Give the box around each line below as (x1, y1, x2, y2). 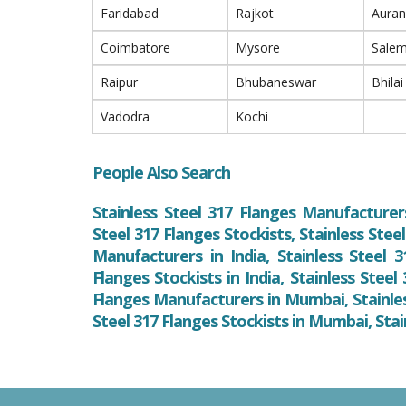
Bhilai (372, 73, 403, 91)
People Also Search (92, 161, 230, 183)
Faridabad (101, 5, 159, 22)
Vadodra (101, 108, 150, 125)
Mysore (236, 39, 280, 56)
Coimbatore (101, 39, 170, 56)
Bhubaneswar (236, 73, 316, 91)
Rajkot (236, 5, 274, 22)
